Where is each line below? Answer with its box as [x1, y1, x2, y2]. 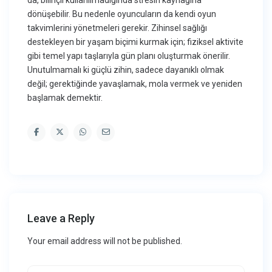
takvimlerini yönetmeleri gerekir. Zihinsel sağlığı [27, 23, 208, 33]
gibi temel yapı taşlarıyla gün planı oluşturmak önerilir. [27, 51, 231, 61]
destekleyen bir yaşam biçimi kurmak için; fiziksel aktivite [27, 37, 244, 47]
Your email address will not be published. [27, 236, 183, 246]
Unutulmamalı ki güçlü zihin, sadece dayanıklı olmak [27, 65, 225, 75]
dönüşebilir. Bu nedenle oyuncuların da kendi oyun [27, 9, 217, 19]
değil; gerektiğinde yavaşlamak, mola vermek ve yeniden [27, 79, 243, 89]
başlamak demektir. [27, 93, 103, 103]
